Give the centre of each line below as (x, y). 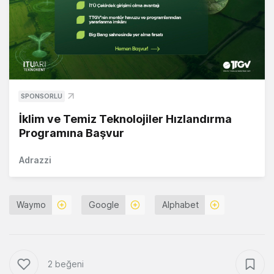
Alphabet (180, 205)
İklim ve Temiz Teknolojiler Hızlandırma (125, 119)
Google (104, 205)
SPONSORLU (42, 96)
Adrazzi (35, 160)
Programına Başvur (72, 133)
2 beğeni (66, 264)
